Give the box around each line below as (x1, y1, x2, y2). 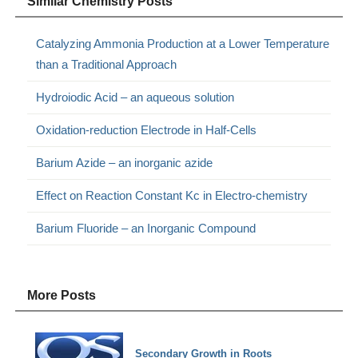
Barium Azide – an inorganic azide (36, 156, 213, 170)
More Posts (27, 288, 97, 303)
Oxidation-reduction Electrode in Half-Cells (36, 123, 257, 137)
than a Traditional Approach (36, 58, 177, 72)
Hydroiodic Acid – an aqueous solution (36, 90, 235, 105)
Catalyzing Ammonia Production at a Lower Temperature (36, 37, 330, 51)
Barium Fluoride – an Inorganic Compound (36, 221, 257, 236)
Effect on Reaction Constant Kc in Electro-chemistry (36, 189, 308, 203)
